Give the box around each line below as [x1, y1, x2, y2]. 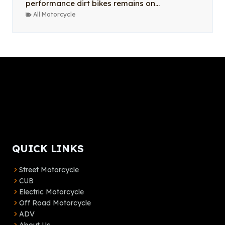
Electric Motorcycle [19, 187, 84, 197]
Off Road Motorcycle [19, 198, 91, 208]
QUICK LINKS [12, 142, 84, 155]
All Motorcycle [33, 10, 75, 18]
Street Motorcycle [19, 165, 79, 175]
